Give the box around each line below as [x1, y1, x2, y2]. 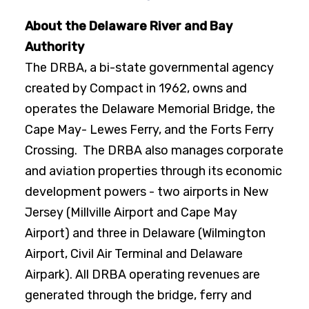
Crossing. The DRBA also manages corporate [25, 143, 283, 158]
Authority [25, 39, 84, 54]
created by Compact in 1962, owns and [25, 81, 247, 96]
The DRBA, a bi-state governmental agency [25, 60, 274, 75]
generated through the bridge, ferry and [25, 288, 252, 303]
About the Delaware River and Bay [25, 19, 232, 34]
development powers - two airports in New [25, 184, 268, 199]
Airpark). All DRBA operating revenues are [25, 267, 260, 282]
